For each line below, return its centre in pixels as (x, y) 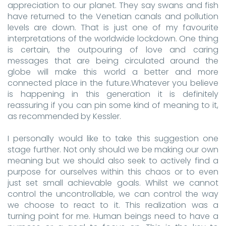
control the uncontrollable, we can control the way (113, 194)
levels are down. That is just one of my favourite (113, 27)
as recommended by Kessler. (64, 116)
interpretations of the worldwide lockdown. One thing (113, 39)
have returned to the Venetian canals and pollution (113, 16)
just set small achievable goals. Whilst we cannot (113, 183)
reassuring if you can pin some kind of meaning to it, (113, 105)
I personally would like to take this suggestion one (113, 138)
